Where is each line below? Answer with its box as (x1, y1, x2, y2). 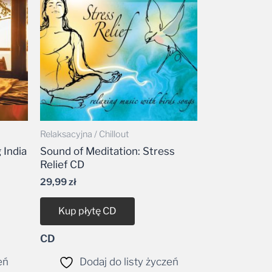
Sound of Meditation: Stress (39, 124, 175, 137)
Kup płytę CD (58, 185, 117, 197)
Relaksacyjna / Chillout (39, 109, 129, 120)
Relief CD (39, 138, 84, 151)
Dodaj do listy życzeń (79, 235, 178, 248)
